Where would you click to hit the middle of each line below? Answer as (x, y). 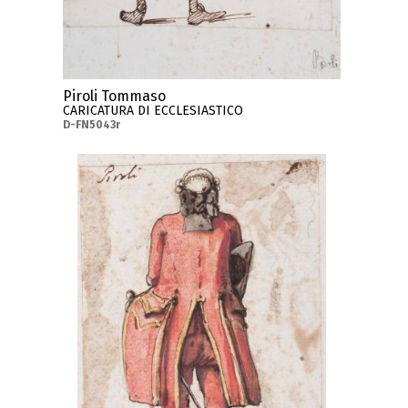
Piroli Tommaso (115, 96)
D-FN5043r (92, 124)
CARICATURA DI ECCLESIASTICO (153, 110)
